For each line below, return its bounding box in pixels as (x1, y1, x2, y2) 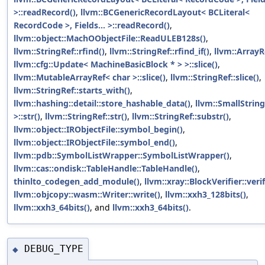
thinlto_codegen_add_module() (14, 176, 140, 188)
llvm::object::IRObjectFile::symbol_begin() (14, 124, 183, 135)
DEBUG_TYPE (24, 243, 83, 255)
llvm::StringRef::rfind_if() (109, 46, 209, 57)
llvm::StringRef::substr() (132, 111, 229, 122)
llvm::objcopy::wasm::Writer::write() (14, 189, 160, 201)
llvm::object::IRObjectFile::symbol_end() (14, 137, 175, 148)
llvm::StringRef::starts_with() (14, 85, 130, 96)
